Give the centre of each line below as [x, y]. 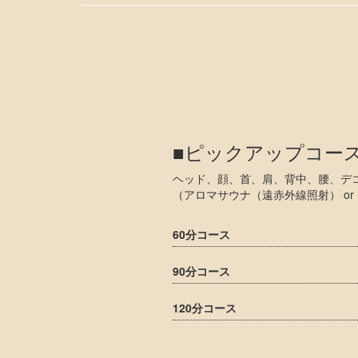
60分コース [201, 234]
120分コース [205, 308]
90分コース [201, 271]
